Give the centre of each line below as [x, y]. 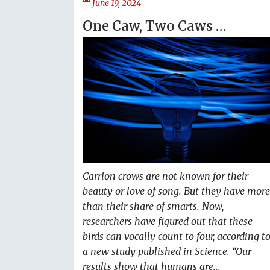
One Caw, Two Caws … [155, 26]
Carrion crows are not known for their [165, 176]
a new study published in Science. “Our [167, 252]
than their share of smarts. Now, [153, 206]
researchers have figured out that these [168, 221]
